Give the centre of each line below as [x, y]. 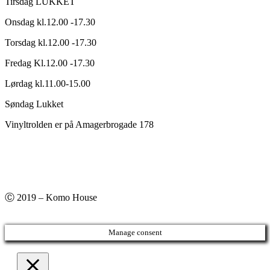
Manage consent [135, 233]
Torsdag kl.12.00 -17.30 [51, 43]
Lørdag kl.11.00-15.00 [48, 84]
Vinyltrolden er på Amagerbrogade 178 [79, 125]
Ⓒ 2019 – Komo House [51, 198]
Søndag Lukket [34, 104]
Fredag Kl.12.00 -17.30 [50, 63]
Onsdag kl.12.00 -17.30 [50, 22]
